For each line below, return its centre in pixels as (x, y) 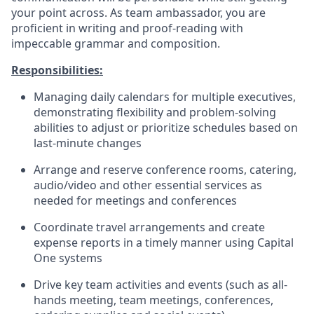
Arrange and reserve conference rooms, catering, (165, 170)
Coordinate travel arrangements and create (149, 227)
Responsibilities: (57, 70)
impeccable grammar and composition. (116, 43)
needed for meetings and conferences (135, 200)
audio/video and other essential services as (148, 185)
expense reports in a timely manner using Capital (164, 243)
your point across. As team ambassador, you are (138, 13)
